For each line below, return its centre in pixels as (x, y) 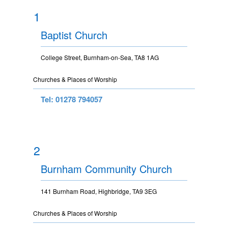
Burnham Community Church (106, 168)
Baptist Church (74, 35)
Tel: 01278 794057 (72, 99)
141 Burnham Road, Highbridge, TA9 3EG (99, 191)
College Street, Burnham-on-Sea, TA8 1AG (100, 57)
